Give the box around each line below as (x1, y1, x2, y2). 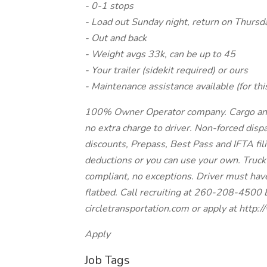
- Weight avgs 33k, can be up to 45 (85, 48, 235, 61)
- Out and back (85, 32, 147, 45)
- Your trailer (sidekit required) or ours (85, 64, 248, 77)
